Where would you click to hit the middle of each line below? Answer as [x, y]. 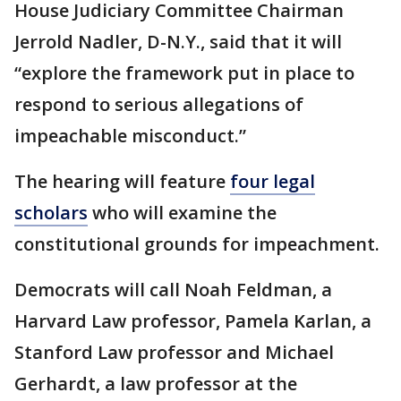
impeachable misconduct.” [130, 136]
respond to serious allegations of [159, 104]
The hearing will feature [122, 181]
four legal [273, 181]
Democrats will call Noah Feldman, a [173, 290]
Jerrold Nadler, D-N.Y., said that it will [178, 42]
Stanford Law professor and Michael [174, 352]
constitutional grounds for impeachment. [197, 244]
